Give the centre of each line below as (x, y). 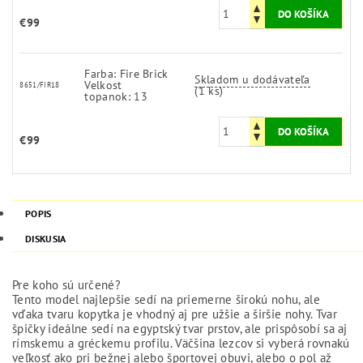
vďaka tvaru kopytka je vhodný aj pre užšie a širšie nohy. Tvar (175, 314)
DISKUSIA (46, 238)
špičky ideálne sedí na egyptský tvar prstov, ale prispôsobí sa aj (180, 328)
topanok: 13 (116, 96)
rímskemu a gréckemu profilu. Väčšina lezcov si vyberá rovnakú (181, 343)
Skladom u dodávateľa (252, 79)
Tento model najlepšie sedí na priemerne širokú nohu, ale (166, 299)
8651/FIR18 (40, 84)
